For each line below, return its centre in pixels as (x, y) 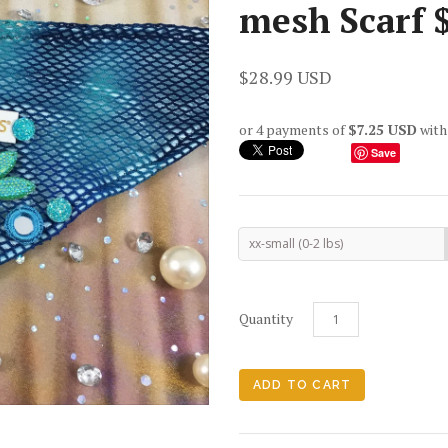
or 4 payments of (293, 129)
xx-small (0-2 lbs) (296, 243)
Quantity (266, 318)
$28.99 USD (285, 76)
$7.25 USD (382, 129)
